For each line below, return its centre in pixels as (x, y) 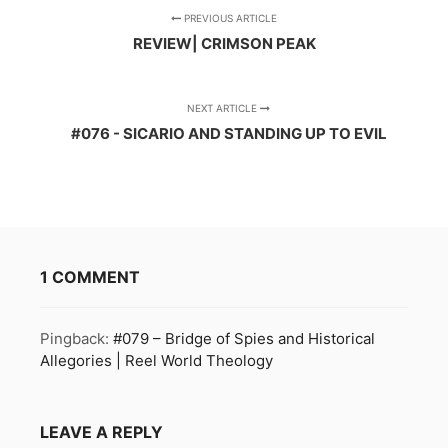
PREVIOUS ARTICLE (229, 18)
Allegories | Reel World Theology (156, 361)
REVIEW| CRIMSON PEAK (224, 44)
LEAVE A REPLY (101, 432)
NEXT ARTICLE (224, 108)
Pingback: (76, 339)
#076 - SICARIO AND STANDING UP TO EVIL (228, 134)
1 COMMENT (90, 277)
